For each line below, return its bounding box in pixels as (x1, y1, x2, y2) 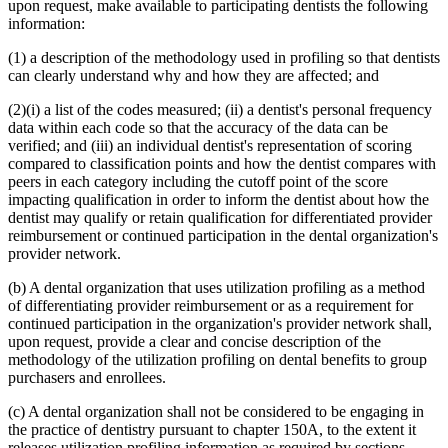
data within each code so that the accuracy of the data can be (8, 119, 388, 137)
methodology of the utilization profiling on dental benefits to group (8, 351, 427, 369)
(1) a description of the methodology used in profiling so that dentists (8, 49, 440, 67)
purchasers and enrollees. (8, 369, 166, 387)
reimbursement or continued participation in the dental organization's (8, 227, 438, 245)
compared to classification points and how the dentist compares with (8, 155, 436, 173)
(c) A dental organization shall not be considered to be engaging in (8, 403, 424, 421)
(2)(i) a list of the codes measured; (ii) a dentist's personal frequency (8, 101, 432, 119)
